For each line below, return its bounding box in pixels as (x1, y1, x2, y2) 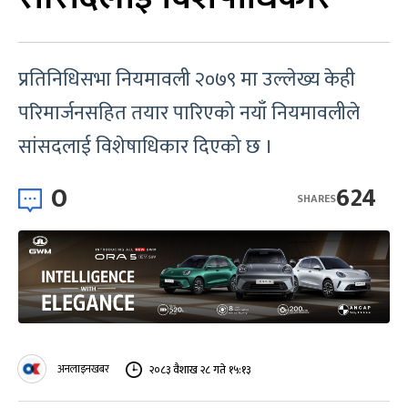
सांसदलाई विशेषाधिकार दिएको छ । (18, 130, 273, 164)
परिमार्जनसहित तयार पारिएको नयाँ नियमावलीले (18, 97, 360, 130)
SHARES (297, 189, 336, 208)
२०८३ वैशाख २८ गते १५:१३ (149, 360, 250, 379)
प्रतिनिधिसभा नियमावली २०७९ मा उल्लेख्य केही (18, 63, 355, 97)
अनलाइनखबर (57, 360, 109, 378)
